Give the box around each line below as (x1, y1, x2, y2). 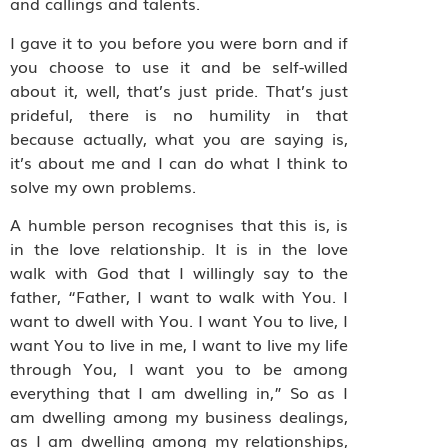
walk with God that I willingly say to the (10, 260, 349, 285)
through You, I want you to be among (10, 356, 349, 381)
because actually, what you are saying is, (10, 125, 349, 150)
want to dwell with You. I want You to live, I (10, 308, 349, 333)
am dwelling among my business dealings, (10, 404, 349, 429)
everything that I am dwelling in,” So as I (10, 380, 349, 405)
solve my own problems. (10, 173, 196, 198)
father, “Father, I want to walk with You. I (10, 284, 349, 309)
